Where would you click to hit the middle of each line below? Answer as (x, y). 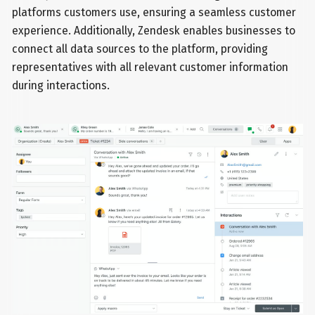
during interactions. (61, 85)
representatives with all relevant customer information (150, 67)
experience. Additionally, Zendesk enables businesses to (154, 30)
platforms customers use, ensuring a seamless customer (154, 12)
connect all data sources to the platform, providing (140, 49)
